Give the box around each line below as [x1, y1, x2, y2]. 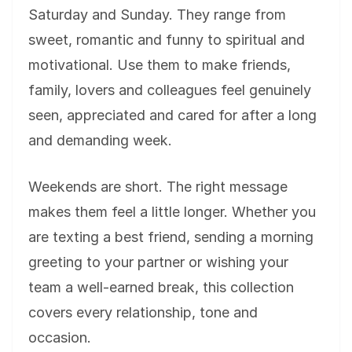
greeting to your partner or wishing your [28, 254, 288, 271]
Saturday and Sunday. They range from [28, 6, 286, 24]
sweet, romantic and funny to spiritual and [28, 31, 305, 49]
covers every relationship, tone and [28, 304, 258, 321]
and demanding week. [28, 132, 172, 149]
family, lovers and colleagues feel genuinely [28, 82, 311, 99]
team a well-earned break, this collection [28, 279, 294, 296]
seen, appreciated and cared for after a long [28, 107, 317, 124]
